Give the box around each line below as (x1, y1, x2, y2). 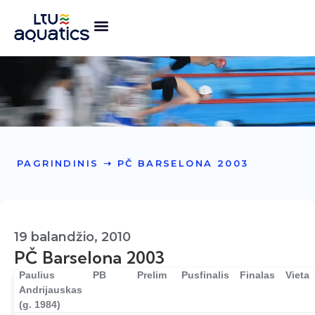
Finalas (240, 269, 276, 281)
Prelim (137, 269, 167, 281)
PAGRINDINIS (17, 157, 99, 169)
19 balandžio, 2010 (14, 229, 131, 245)
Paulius (19, 269, 56, 281)
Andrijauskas (19, 284, 83, 295)
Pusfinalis (181, 269, 230, 281)
